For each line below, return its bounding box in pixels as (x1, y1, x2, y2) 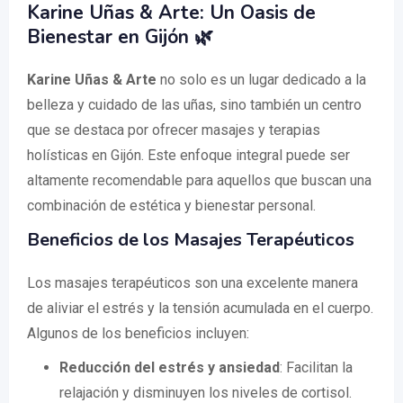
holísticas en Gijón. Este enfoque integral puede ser (27, 147, 350, 164)
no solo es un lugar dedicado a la (157, 71, 366, 88)
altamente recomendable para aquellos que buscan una (27, 172, 372, 189)
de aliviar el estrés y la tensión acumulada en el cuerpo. (27, 300, 373, 317)
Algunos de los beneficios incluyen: (27, 325, 249, 342)
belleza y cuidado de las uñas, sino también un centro (27, 96, 362, 113)
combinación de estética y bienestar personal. (27, 197, 316, 214)
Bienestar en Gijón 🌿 (27, 24, 213, 49)
